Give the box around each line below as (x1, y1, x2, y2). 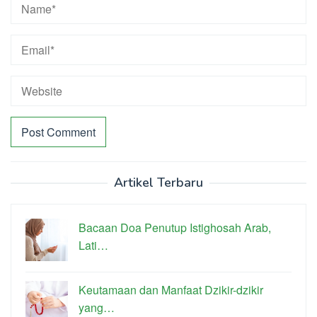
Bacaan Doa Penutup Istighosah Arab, (79, 219, 271, 236)
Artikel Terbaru (114, 173, 203, 191)
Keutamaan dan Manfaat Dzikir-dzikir (79, 281, 263, 298)
